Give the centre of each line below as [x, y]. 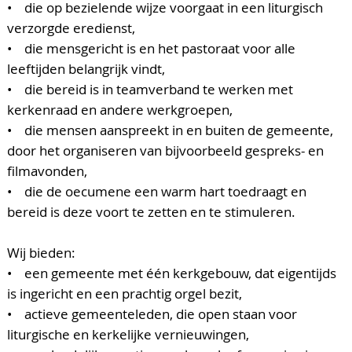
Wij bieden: [41, 253]
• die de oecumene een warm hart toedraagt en [157, 192]
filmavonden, [47, 171]
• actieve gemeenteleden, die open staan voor [152, 314]
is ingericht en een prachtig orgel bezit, [125, 294]
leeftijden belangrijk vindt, [86, 69]
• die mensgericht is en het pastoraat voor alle [151, 49]
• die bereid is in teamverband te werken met [150, 90]
